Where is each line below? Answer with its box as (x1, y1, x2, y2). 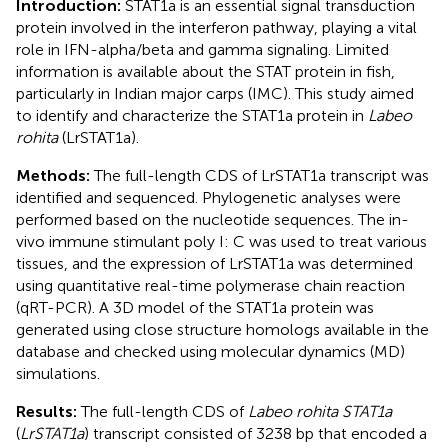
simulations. (16, 363, 100, 383)
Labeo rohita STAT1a (248, 401, 392, 421)
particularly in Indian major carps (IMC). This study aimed (16, 83, 414, 103)
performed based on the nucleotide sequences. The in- (16, 209, 409, 229)
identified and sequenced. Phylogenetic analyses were (16, 187, 401, 207)
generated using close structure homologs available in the (16, 319, 429, 339)
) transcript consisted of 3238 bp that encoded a (84, 423, 427, 443)
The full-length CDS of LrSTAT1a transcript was (94, 165, 429, 185)
